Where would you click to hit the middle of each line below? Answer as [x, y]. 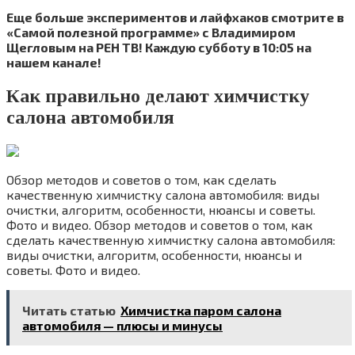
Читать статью [69, 310]
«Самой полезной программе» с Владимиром [151, 32]
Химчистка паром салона [201, 310]
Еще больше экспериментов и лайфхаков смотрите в [175, 17]
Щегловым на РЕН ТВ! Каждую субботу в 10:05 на [159, 47]
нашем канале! [54, 62]
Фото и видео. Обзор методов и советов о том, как [160, 224]
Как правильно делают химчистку [158, 95]
